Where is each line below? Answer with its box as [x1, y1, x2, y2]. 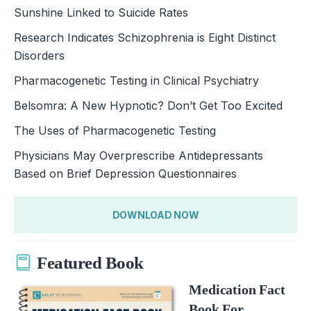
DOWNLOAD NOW [112, 208, 199, 221]
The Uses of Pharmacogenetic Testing [14, 123, 216, 137]
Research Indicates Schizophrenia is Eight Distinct [14, 30, 276, 44]
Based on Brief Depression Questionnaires [14, 166, 237, 180]
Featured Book [37, 253, 144, 273]
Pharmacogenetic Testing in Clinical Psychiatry [14, 73, 259, 87]
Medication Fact [189, 281, 285, 297]
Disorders [14, 48, 65, 62]
